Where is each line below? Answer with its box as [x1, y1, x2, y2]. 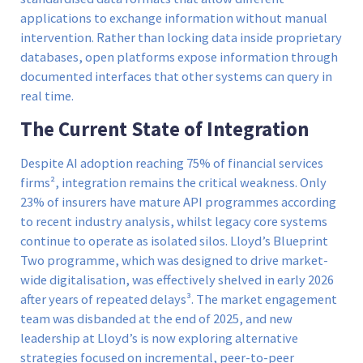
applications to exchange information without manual [20, 10, 327, 27]
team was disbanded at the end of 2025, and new [20, 310, 293, 328]
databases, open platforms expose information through [20, 49, 338, 66]
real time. [20, 88, 74, 105]
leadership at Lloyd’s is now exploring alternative [20, 330, 298, 348]
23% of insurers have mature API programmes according [20, 194, 336, 211]
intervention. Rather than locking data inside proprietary [20, 29, 342, 46]
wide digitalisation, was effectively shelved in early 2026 [20, 271, 334, 289]
